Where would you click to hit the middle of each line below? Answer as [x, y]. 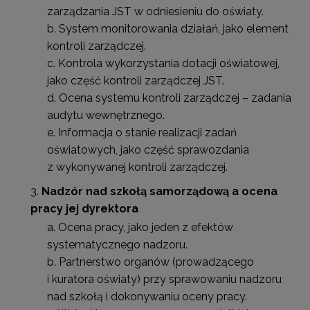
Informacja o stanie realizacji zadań [147, 132]
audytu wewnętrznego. [106, 115]
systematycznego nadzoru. [117, 244]
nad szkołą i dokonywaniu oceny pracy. [147, 296]
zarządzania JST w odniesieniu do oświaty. [155, 11]
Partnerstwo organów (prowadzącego [156, 262]
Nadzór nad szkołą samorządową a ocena [159, 191]
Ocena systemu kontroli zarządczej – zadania [175, 98]
